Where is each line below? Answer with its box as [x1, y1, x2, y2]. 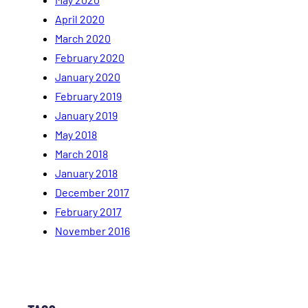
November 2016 [55, 223, 130, 237]
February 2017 [55, 204, 122, 218]
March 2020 [55, 31, 111, 45]
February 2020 [55, 50, 124, 64]
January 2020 [55, 69, 120, 83]
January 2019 [55, 108, 118, 122]
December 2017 [55, 185, 129, 199]
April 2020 [55, 12, 104, 25]
